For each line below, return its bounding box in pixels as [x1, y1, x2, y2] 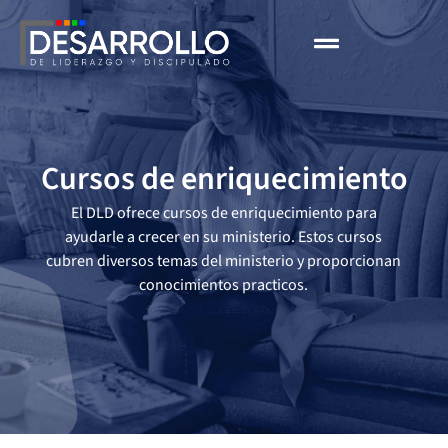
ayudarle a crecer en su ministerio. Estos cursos [65, 225, 383, 248]
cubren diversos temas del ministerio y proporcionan [46, 249, 402, 272]
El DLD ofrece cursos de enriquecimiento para [70, 201, 377, 224]
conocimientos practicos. [139, 273, 309, 296]
